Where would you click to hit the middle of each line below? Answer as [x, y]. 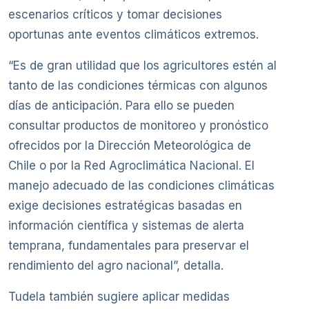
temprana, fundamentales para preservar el [129, 245]
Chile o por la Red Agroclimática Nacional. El [131, 165]
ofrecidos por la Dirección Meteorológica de [130, 145]
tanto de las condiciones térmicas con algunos [138, 85]
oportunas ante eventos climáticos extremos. [133, 34]
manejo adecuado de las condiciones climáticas [141, 185]
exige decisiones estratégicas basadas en [125, 205]
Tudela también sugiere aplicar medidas [119, 296]
